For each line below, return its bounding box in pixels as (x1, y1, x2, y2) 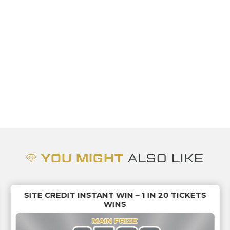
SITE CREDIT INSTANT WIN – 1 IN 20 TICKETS (24, 190, 206, 200)
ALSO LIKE (128, 151, 204, 165)
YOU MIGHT (41, 151, 128, 165)
